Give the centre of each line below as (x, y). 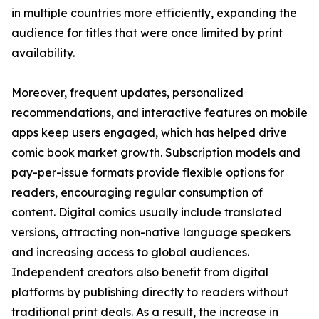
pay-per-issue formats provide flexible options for (148, 173)
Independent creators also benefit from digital (140, 272)
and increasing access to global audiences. (130, 252)
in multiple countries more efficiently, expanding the (154, 13)
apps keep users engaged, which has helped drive (149, 133)
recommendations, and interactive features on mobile (159, 113)
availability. (43, 53)
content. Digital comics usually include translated (147, 213)
